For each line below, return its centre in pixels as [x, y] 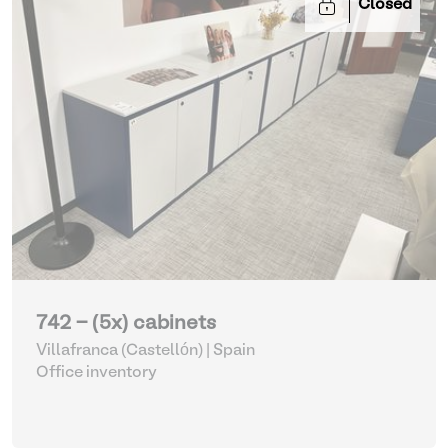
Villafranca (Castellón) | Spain [145, 351]
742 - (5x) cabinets [126, 324]
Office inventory [96, 373]
